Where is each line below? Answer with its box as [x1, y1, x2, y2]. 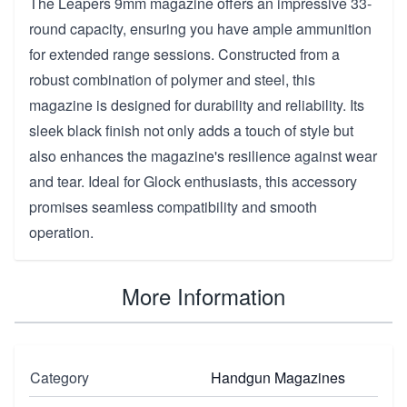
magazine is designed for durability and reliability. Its [29, 94, 364, 115]
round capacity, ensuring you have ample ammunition [29, 17, 372, 39]
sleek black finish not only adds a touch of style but [29, 119, 353, 141]
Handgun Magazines [211, 366, 345, 388]
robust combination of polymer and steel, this [29, 68, 315, 90]
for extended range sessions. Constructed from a [29, 43, 340, 65]
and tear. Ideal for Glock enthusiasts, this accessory [29, 170, 357, 192]
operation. [29, 221, 94, 243]
